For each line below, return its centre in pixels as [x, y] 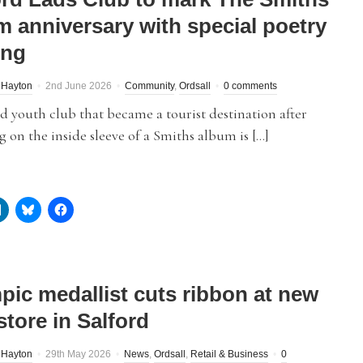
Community [149, 86]
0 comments [250, 86]
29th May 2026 [78, 354]
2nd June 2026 [79, 86]
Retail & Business [229, 354]
